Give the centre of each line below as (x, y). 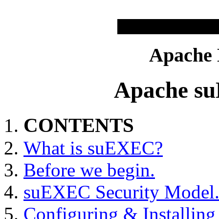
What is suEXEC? (93, 148)
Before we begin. (89, 170)
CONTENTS (79, 125)
